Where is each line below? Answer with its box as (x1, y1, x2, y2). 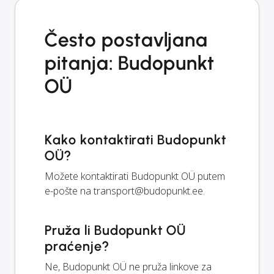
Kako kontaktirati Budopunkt (45, 131, 226, 148)
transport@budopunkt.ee (94, 183, 203, 198)
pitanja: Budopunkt (45, 51, 215, 75)
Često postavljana (45, 28, 209, 51)
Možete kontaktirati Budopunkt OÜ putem (45, 169, 225, 183)
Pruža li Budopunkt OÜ (45, 221, 187, 239)
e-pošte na (45, 183, 94, 198)
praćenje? (45, 237, 109, 254)
